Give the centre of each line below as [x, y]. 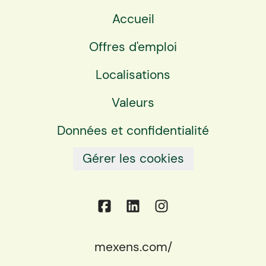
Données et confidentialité [133, 131]
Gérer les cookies [133, 159]
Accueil [133, 19]
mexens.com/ [133, 247]
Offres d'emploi [133, 47]
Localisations [133, 75]
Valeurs [133, 103]
